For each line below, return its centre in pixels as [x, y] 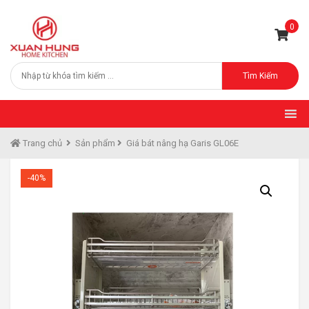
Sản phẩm [95, 143]
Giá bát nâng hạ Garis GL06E [182, 143]
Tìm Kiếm [260, 76]
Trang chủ [41, 143]
